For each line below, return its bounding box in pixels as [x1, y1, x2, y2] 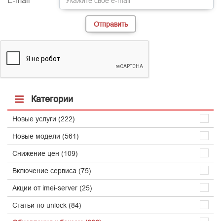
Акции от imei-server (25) [12, 184, 92, 192]
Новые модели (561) [12, 132, 79, 140]
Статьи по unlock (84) [12, 201, 81, 209]
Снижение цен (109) [12, 149, 78, 157]
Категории [31, 94, 73, 104]
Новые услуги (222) [12, 114, 75, 123]
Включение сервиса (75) [12, 166, 91, 175]
